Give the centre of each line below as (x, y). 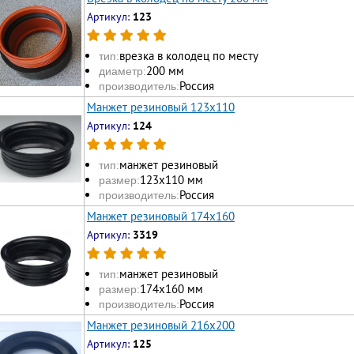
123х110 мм (171, 180)
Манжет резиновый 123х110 (161, 107)
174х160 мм (171, 289)
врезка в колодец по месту (189, 56)
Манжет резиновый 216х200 (161, 325)
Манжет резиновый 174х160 (161, 216)
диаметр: (122, 72)
